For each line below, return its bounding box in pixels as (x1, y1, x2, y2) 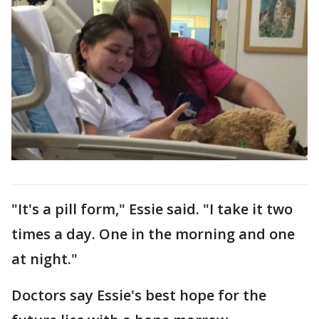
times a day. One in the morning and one (11, 224, 295, 244)
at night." (11, 249, 78, 268)
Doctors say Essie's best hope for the (11, 285, 266, 305)
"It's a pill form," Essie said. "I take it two (11, 199, 293, 219)
